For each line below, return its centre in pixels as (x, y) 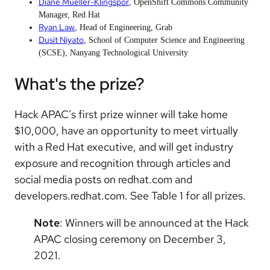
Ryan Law (57, 27)
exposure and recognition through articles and (122, 163)
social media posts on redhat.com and (103, 179)
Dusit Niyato (61, 39)
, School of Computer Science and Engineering (164, 40)
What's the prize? (79, 83)
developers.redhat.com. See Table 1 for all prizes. (130, 195)
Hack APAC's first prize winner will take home (121, 114)
